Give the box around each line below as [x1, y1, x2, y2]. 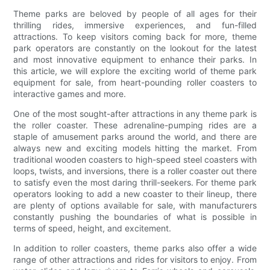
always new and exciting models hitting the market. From [13, 142, 257, 153]
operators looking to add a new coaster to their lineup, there [13, 188, 257, 199]
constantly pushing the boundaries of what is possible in [13, 211, 257, 222]
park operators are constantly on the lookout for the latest [13, 42, 257, 53]
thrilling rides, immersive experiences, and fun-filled [13, 19, 257, 30]
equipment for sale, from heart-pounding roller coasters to [13, 77, 257, 87]
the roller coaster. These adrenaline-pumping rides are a [13, 119, 257, 130]
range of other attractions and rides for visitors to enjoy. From [13, 254, 257, 265]
